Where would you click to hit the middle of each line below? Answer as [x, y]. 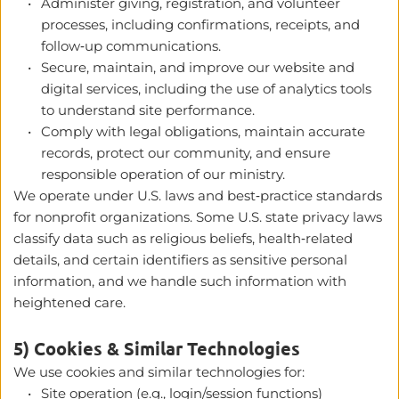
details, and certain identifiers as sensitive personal [180, 259]
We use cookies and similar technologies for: [159, 371]
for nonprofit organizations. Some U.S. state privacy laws [198, 216]
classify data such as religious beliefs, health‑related [183, 238]
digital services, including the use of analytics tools [206, 88]
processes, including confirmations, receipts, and [200, 24]
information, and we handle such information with [180, 281]
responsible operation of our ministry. [163, 174]
